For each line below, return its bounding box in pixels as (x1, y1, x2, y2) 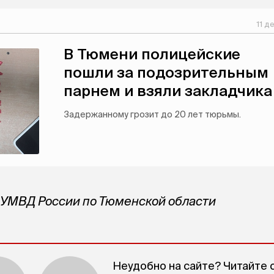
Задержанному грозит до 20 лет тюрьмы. (64, 109, 241, 120)
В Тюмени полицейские (64, 46, 240, 63)
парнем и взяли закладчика (64, 83, 272, 100)
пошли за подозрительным (64, 64, 268, 81)
